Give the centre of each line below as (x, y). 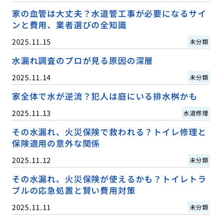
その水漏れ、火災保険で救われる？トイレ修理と (109, 132)
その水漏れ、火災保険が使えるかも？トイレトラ (109, 179)
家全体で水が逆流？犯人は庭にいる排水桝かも (105, 96)
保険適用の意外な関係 (56, 143)
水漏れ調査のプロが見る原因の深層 (83, 60)
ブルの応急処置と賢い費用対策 (74, 191)
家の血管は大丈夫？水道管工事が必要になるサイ (109, 13)
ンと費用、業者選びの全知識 (69, 25)
